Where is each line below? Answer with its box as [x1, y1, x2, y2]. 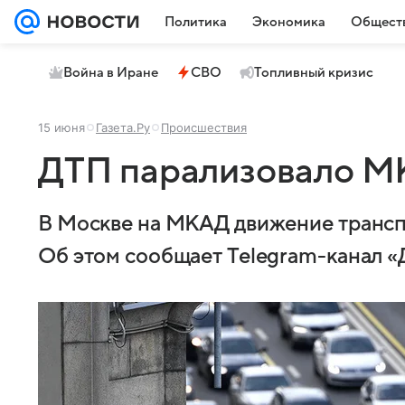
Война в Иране [63, 65, 158, 80]
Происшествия [161, 120, 247, 135]
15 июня [38, 120, 85, 135]
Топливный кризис [254, 65, 373, 80]
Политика [165, 14, 227, 29]
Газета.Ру [96, 120, 150, 135]
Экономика [252, 14, 325, 29]
